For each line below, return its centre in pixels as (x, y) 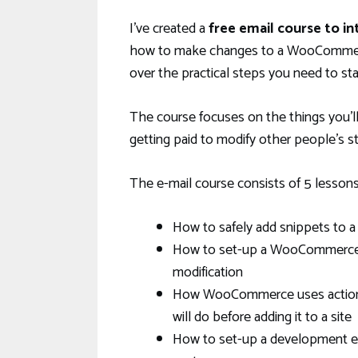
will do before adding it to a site (262, 317)
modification (208, 272)
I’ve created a (169, 29)
